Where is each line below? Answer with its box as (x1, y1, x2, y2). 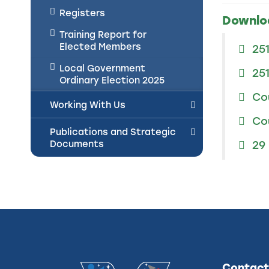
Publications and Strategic (50, 125, 176, 138)
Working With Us (50, 98, 125, 110)
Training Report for (59, 28, 147, 40)
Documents (50, 138, 104, 150)
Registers (59, 7, 105, 19)
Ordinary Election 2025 (59, 74, 165, 86)
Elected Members (59, 40, 141, 52)
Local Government (59, 62, 145, 74)
